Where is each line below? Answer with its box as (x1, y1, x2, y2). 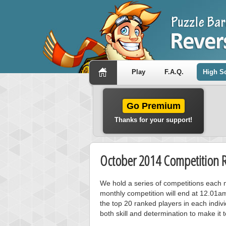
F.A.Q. (164, 68, 184, 76)
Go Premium (126, 101, 181, 111)
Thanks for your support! (115, 116, 192, 124)
